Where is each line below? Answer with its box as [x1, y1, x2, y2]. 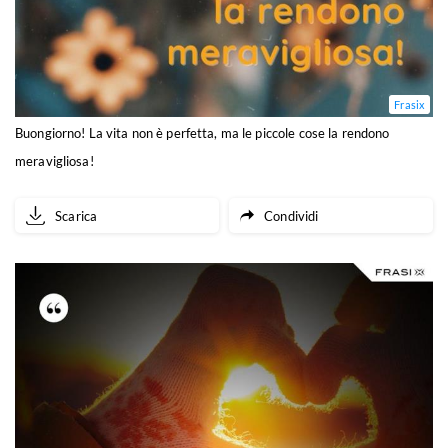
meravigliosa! [15, 153, 94, 170]
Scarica [55, 207, 98, 224]
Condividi [264, 207, 319, 224]
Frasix [394, 98, 425, 112]
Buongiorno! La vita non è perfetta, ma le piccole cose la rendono [15, 125, 390, 142]
